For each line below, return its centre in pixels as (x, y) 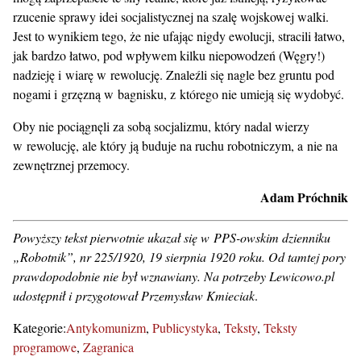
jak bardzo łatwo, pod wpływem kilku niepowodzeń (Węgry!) (169, 56)
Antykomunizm (106, 328)
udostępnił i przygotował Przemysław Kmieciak (134, 296)
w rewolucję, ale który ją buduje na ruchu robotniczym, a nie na (175, 146)
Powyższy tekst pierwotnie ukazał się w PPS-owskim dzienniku (172, 238)
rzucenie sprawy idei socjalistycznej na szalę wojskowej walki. (171, 17)
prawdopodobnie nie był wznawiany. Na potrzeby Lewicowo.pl (174, 276)
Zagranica (108, 347)
